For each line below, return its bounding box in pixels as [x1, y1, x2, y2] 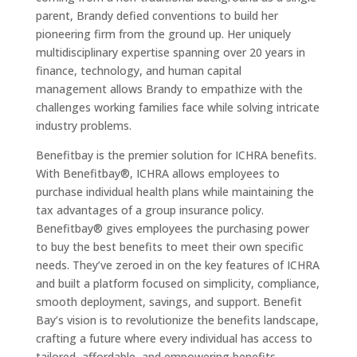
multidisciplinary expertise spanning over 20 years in [35, 45, 305, 61]
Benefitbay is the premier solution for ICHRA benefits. [35, 147, 316, 163]
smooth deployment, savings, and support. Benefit [35, 294, 302, 310]
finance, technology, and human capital [35, 63, 241, 79]
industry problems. [35, 118, 131, 134]
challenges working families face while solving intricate [35, 100, 320, 116]
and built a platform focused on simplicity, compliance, [35, 276, 320, 292]
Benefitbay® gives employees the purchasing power [35, 221, 309, 237]
